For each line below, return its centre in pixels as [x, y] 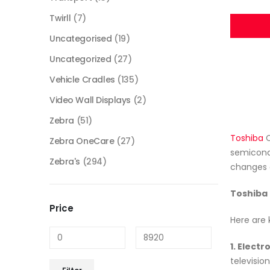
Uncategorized [80, 59]
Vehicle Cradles [82, 80]
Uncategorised [81, 39]
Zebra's [65, 162]
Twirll [60, 18]
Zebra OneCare [82, 141]
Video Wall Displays [90, 100]
